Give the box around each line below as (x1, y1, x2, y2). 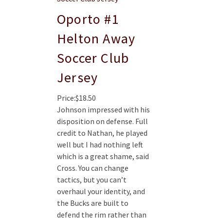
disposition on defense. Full (57, 116, 148, 127)
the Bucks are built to (57, 198, 128, 208)
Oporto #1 (57, 10, 119, 28)
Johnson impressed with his (57, 105, 150, 115)
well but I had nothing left (57, 140, 143, 150)
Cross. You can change (57, 163, 128, 173)
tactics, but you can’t (57, 175, 127, 185)
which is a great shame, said (57, 151, 149, 162)
